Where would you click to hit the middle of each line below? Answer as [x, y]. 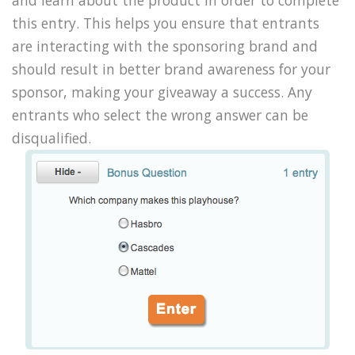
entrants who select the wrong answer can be [160, 115]
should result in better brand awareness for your [171, 69]
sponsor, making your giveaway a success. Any [162, 92]
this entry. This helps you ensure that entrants [166, 23]
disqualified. [52, 138]
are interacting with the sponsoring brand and [165, 46]
